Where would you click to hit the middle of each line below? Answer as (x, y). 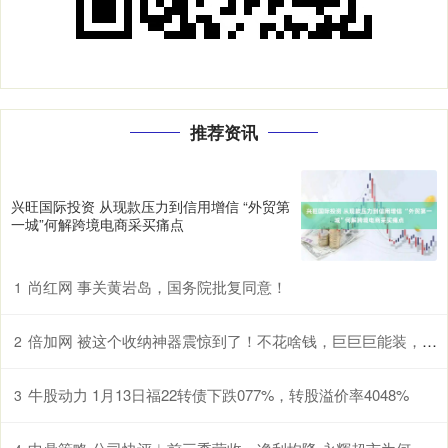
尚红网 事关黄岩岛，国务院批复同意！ (157, 286)
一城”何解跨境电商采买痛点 (97, 224)
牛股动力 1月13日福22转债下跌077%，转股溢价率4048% (218, 394)
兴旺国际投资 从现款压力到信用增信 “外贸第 (150, 206)
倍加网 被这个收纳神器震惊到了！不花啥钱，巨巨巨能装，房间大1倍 (225, 340)
